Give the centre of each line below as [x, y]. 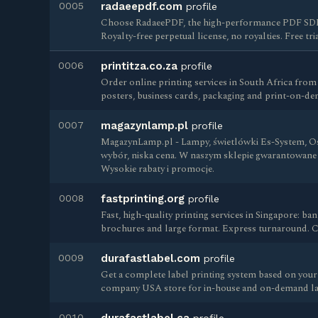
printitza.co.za [139, 66]
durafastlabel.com [150, 258]
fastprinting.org [143, 199]
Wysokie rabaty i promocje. [158, 169]
